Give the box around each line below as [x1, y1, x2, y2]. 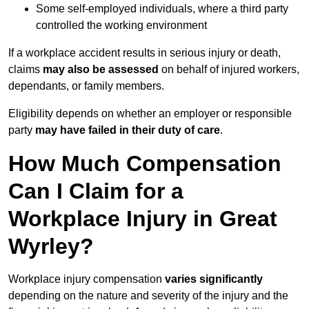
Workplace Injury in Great [8, 206, 277, 232]
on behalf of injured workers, [159, 63, 299, 76]
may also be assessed [43, 63, 159, 76]
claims [8, 63, 43, 76]
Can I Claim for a [8, 179, 183, 204]
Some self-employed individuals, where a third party [36, 3, 288, 15]
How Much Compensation [8, 151, 281, 177]
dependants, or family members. [8, 80, 164, 92]
